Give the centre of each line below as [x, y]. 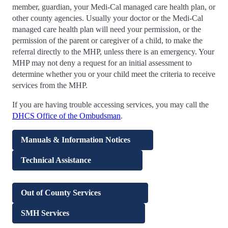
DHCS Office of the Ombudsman [66, 116]
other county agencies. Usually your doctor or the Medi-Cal [108, 18]
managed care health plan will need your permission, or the [107, 29]
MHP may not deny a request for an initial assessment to [102, 63]
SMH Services [79, 213]
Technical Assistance [77, 160]
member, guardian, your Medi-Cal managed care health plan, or [114, 7]
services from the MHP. [50, 85]
